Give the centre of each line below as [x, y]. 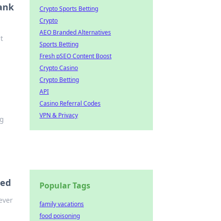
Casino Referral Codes [70, 103]
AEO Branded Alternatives [75, 32]
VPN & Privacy [59, 115]
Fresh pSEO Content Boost [75, 56]
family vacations [62, 204]
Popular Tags [65, 185]
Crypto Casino [59, 68]
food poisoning [60, 216]
